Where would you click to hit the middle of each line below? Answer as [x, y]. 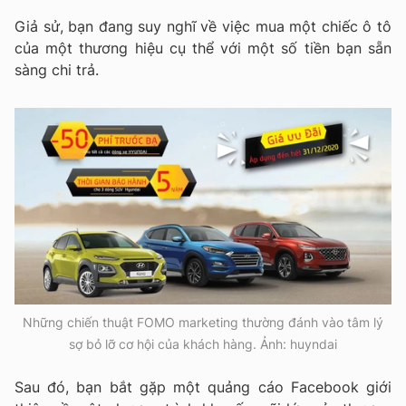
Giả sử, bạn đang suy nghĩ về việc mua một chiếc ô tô [203, 26]
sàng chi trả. [57, 69]
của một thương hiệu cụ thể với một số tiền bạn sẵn [203, 48]
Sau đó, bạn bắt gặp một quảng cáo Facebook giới [203, 387]
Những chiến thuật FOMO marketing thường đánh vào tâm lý [203, 323]
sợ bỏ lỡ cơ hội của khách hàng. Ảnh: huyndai [203, 344]
